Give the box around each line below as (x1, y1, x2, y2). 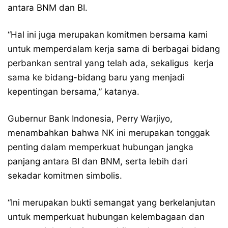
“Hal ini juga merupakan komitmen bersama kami (8, 30, 208, 40)
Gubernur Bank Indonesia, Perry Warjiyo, (8, 113, 173, 124)
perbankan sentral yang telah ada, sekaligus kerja (8, 58, 214, 68)
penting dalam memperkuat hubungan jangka (8, 142, 193, 152)
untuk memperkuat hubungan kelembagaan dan (8, 212, 205, 222)
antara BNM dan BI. (8, 3, 88, 13)
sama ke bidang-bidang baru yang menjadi (8, 72, 185, 82)
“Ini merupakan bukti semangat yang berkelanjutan (8, 197, 215, 208)
